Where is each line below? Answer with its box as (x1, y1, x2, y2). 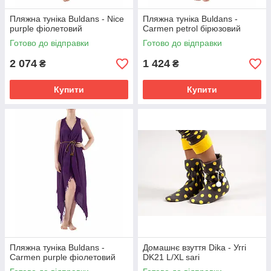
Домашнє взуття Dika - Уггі (143, 243, 246, 252)
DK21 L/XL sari (143, 252, 200, 262)
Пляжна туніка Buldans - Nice (10, 14, 124, 24)
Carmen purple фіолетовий (10, 252, 116, 262)
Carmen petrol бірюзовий (143, 24, 241, 33)
